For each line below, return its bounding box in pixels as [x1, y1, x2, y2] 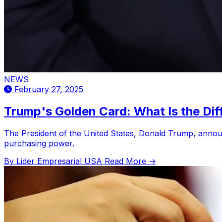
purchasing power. [4, 138, 74, 148]
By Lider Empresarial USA [4, 156, 105, 166]
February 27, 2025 [12, 84, 83, 94]
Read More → [105, 156, 156, 166]
